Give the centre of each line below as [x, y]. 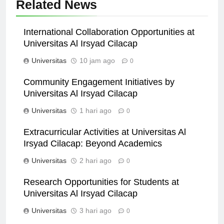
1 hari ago [95, 120]
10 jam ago [97, 70]
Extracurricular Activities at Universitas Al [105, 141]
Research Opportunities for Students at [101, 191]
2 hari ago [95, 170]
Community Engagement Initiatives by [99, 91]
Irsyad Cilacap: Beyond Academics [93, 153]
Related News [56, 14]
